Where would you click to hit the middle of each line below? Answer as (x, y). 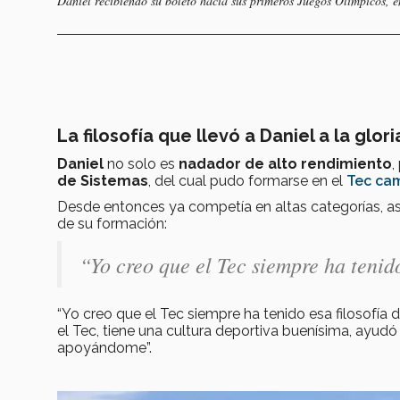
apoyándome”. (106, 347)
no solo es (143, 163)
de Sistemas (103, 180)
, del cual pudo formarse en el (247, 180)
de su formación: (112, 223)
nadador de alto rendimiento (285, 163)
